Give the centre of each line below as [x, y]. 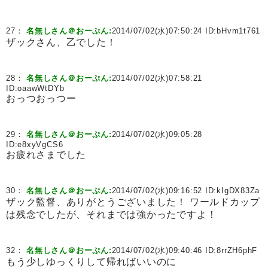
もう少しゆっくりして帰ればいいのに [92, 262]
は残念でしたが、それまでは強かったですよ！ [112, 214]
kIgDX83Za [238, 191]
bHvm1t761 [239, 31]
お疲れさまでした [46, 155]
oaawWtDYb [41, 88]
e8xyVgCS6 [40, 144]
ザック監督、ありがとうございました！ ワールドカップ [133, 202]
